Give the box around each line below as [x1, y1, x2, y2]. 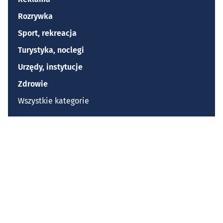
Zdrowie [18, 79, 48, 89]
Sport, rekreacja [18, 28, 77, 38]
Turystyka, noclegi [18, 45, 84, 55]
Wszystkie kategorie [18, 96, 89, 106]
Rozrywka [18, 11, 53, 21]
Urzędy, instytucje [18, 62, 83, 72]
